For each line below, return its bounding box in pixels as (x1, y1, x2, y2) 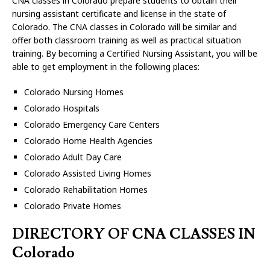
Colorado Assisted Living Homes (24, 168, 151, 179)
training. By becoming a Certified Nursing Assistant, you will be (12, 48, 257, 59)
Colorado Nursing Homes (24, 86, 124, 98)
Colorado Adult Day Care (24, 151, 122, 163)
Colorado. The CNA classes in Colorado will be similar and (12, 21, 237, 33)
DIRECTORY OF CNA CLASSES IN (12, 225, 256, 243)
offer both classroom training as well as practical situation (12, 34, 241, 46)
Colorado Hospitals (24, 102, 99, 114)
